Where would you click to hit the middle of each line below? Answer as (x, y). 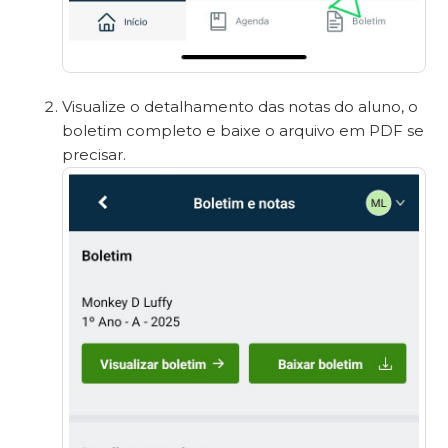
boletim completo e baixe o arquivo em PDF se (243, 130)
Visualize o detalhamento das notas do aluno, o (240, 106)
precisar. (94, 154)
